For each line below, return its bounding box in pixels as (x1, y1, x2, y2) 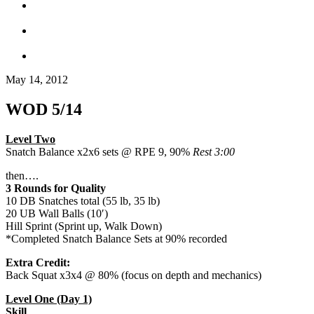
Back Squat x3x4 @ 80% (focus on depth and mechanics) (6, 268, 261, 281)
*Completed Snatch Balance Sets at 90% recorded (6, 232, 227, 245)
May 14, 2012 (6, 74, 68, 86)
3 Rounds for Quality (6, 182, 106, 194)
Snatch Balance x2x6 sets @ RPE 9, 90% (6, 145, 193, 158)
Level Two (6, 132, 55, 145)
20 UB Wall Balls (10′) (6, 207, 108, 219)
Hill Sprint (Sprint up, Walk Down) (6, 219, 162, 232)
